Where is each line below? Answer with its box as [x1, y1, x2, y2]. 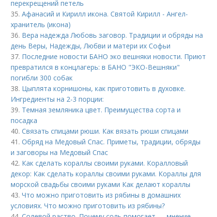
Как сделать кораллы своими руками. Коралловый [22, 158, 188, 168]
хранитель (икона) [11, 20, 71, 29]
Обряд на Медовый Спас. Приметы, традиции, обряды [22, 137, 201, 146]
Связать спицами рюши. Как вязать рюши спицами [22, 126, 189, 136]
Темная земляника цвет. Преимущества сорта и [22, 105, 181, 114]
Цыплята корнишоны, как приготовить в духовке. [22, 84, 186, 93]
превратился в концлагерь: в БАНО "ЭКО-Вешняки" [11, 62, 180, 72]
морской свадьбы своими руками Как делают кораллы [11, 180, 191, 189]
